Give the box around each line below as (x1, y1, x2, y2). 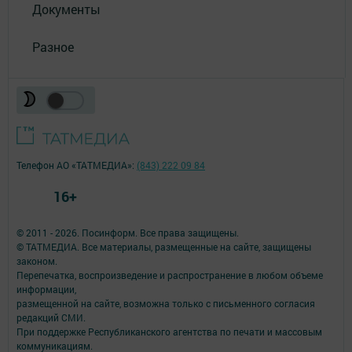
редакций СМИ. (16, 310, 86, 324)
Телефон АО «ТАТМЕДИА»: (16, 158, 137, 171)
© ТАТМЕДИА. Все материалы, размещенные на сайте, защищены (16, 240, 311, 253)
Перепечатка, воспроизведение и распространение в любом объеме (16, 268, 323, 281)
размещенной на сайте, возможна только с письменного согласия (16, 296, 315, 310)
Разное (32, 38, 74, 55)
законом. (16, 254, 57, 267)
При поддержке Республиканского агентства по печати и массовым (16, 324, 322, 338)
